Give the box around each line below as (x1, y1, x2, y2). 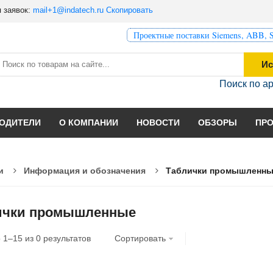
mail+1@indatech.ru (33, 5, 104, 15)
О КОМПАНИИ (59, 117, 118, 127)
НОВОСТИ (136, 117, 180, 127)
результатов (41, 233, 91, 244)
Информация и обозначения (24, 165, 146, 175)
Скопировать (106, 5, 153, 15)
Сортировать (115, 233, 166, 244)
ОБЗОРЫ (198, 117, 237, 127)
